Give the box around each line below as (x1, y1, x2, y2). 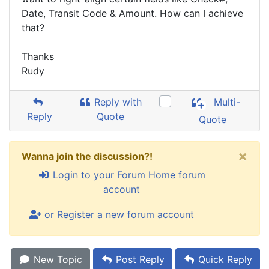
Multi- (211, 96, 241, 109)
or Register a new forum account (41, 208, 194, 220)
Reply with (91, 96, 142, 108)
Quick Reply (195, 253, 252, 265)
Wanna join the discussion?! (22, 150, 153, 162)
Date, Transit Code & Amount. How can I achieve (22, 7, 243, 19)
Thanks (22, 50, 54, 62)
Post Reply (113, 253, 165, 265)
